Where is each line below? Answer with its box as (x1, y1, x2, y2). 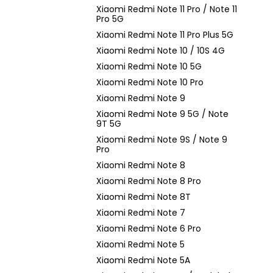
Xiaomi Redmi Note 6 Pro (96, 222, 201, 235)
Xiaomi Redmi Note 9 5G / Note (96, 108, 229, 120)
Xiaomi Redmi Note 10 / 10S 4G (96, 44, 225, 57)
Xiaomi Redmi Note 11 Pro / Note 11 (96, 3, 237, 15)
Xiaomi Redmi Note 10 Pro (96, 76, 204, 88)
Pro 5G (96, 13, 124, 25)
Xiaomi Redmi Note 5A (96, 254, 190, 266)
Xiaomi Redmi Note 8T (96, 191, 191, 203)
